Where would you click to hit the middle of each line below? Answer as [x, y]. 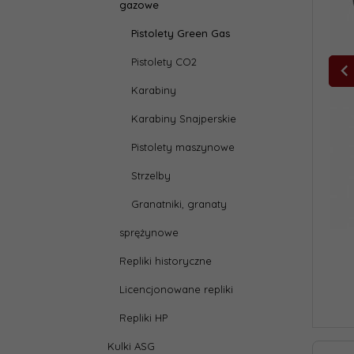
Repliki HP [143, 318]
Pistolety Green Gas [181, 33]
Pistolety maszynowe [183, 147]
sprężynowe [149, 232]
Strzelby [151, 175]
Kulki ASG [131, 346]
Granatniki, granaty [179, 204]
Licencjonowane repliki [176, 289]
